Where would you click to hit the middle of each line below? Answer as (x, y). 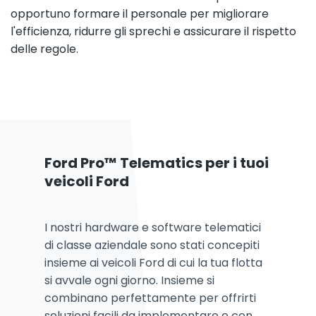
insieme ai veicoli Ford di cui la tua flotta (153, 262)
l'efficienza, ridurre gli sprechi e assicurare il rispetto (153, 31)
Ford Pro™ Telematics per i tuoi (157, 163)
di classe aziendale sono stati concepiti (152, 245)
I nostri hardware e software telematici (153, 227)
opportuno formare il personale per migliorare (140, 13)
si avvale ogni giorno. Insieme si (129, 280)
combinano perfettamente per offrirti (150, 298)
